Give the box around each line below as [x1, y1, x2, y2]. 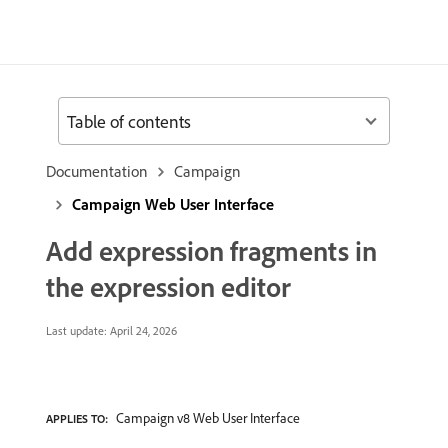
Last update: [46, 323, 107, 338]
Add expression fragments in [46, 233, 377, 268]
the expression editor [46, 269, 291, 304]
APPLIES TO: [46, 411, 108, 426]
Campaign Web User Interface [72, 194, 274, 214]
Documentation [46, 161, 148, 181]
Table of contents [67, 109, 191, 133]
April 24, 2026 [107, 323, 177, 338]
